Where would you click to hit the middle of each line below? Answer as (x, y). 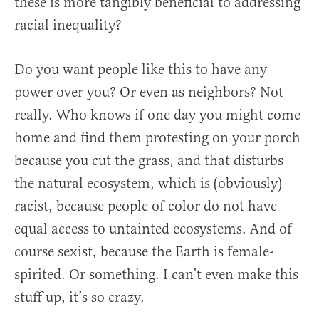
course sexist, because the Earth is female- (144, 252)
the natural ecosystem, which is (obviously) (148, 184)
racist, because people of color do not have (146, 206)
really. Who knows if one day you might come (157, 115)
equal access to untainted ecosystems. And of (153, 229)
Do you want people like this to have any (141, 70)
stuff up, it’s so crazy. (79, 298)
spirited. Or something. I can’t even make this (156, 275)
